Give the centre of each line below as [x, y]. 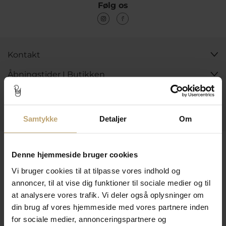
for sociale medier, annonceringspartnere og [89, 219]
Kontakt [24, 54]
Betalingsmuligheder [59, 187]
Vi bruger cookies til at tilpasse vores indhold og [96, 170]
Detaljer [113, 119]
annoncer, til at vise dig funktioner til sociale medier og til [111, 182]
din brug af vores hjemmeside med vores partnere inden [110, 207]
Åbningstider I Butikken [56, 74]
